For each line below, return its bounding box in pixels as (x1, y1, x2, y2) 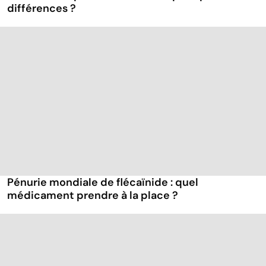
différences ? (7, 1, 76, 16)
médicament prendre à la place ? (7, 188, 178, 203)
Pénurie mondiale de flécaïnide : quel (7, 175, 198, 190)
